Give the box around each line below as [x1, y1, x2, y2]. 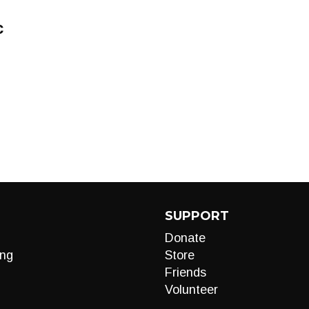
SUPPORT [165, 208, 229, 223]
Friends [165, 266, 206, 279]
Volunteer [165, 283, 218, 297]
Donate [165, 231, 206, 245]
